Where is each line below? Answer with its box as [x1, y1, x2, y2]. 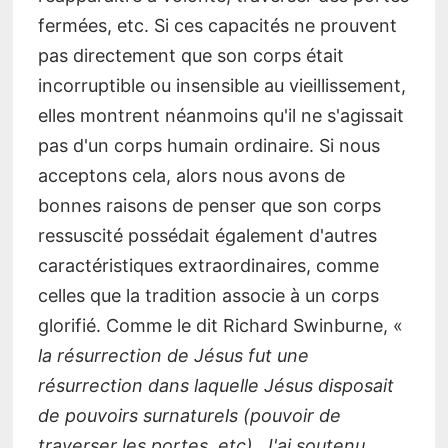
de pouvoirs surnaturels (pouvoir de [37, 404, 341, 426]
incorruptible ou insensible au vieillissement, [37, 74, 406, 96]
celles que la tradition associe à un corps [37, 284, 379, 306]
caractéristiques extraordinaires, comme [37, 254, 379, 276]
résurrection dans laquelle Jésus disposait [37, 374, 394, 396]
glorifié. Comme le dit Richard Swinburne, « [37, 314, 403, 336]
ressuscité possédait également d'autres [37, 224, 377, 246]
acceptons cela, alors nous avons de [37, 164, 345, 186]
